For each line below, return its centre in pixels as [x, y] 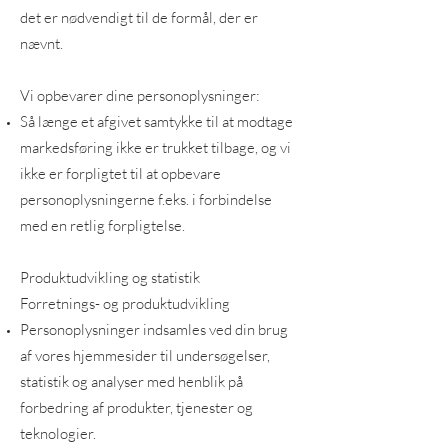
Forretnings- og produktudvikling [125, 303]
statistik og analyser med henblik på [131, 381]
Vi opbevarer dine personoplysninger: [140, 95]
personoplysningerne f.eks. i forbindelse [146, 199]
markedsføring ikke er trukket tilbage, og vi [155, 147]
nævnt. [41, 43]
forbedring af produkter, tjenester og [136, 407]
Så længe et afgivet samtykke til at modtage [156, 121]
